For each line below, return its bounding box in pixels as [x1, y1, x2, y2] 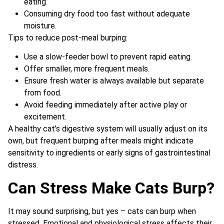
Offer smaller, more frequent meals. [24, 64, 149, 74]
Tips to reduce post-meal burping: [8, 33, 127, 43]
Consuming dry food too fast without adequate [24, 9, 190, 19]
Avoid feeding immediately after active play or [24, 100, 187, 110]
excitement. [24, 112, 66, 122]
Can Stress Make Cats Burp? [8, 178, 214, 197]
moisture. [24, 21, 56, 31]
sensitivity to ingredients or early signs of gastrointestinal [8, 148, 210, 158]
